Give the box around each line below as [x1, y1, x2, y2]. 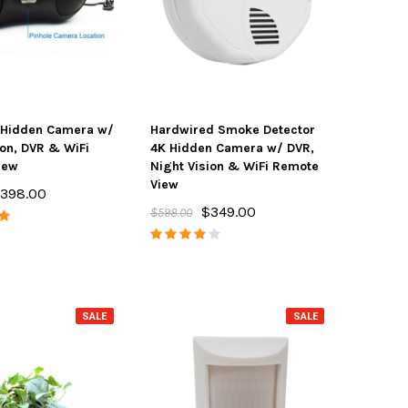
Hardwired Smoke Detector [149, 122, 315, 138]
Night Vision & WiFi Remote [149, 158, 319, 174]
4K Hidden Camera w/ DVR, [149, 140, 314, 156]
